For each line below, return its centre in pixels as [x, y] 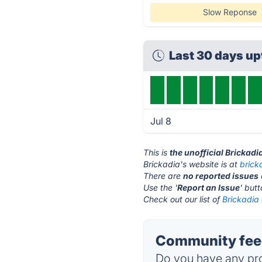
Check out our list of [183, 199]
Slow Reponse [230, 12]
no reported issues [221, 176]
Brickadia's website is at [192, 164]
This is [157, 152]
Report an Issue [209, 187]
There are [163, 176]
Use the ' [161, 187]
